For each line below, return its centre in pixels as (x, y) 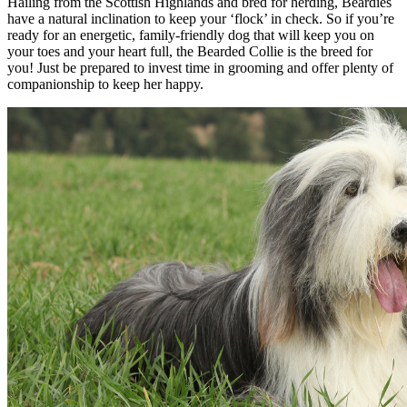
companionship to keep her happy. (105, 84)
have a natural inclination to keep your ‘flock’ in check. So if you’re (201, 18)
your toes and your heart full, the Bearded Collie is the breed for (190, 51)
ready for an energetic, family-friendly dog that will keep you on (191, 35)
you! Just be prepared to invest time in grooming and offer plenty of (200, 67)
